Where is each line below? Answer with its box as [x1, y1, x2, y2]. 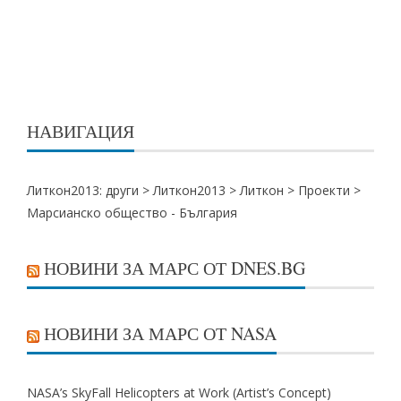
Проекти [298, 182, 350, 199]
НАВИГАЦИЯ [27, 119, 134, 143]
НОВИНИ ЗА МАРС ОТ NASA [44, 321, 277, 346]
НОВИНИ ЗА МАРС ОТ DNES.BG [44, 256, 305, 280]
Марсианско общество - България [27, 204, 237, 221]
